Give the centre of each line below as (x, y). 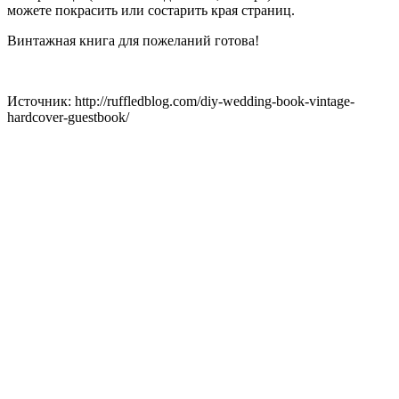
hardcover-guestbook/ (68, 117)
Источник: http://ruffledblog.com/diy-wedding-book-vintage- (181, 101)
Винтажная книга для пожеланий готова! (133, 40)
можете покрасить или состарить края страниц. (151, 10)
